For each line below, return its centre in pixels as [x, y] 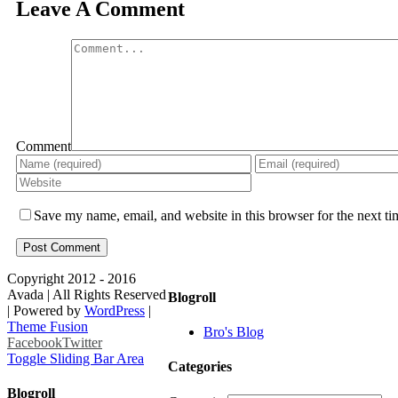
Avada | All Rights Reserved [87, 294]
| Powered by [46, 310]
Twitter [82, 342]
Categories [200, 367]
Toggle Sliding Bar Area [76, 358]
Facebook [35, 342]
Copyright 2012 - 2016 [72, 278]
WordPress [115, 310]
